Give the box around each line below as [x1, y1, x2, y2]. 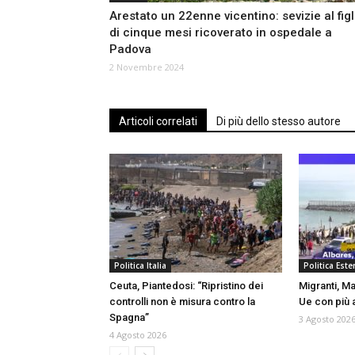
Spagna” [109, 311, 149, 324]
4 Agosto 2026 [109, 329, 166, 342]
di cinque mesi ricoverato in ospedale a [109, 25, 332, 40]
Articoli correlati [119, 115, 197, 128]
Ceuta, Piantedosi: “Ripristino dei [109, 280, 263, 292]
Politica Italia [114, 260, 166, 272]
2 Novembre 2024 [109, 61, 184, 74]
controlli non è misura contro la [109, 296, 255, 308]
